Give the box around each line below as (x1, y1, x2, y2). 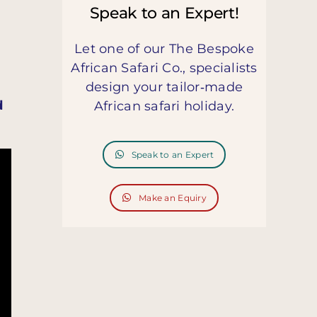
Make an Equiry (139, 192, 207, 203)
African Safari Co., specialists (71, 59, 258, 76)
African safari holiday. (93, 98, 235, 114)
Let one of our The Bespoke (74, 40, 255, 57)
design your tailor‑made (85, 79, 243, 95)
